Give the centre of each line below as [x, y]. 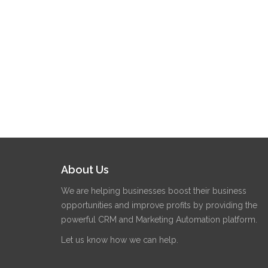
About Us [85, 170]
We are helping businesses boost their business [154, 191]
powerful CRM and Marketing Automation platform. [159, 220]
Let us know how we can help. [120, 240]
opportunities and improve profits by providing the [159, 205]
